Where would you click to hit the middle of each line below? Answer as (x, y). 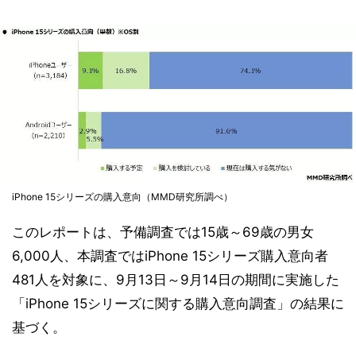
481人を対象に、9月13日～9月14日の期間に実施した (176, 280)
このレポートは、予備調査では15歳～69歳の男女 (163, 232)
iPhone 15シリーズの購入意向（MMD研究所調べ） (122, 197)
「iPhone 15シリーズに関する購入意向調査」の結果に (178, 304)
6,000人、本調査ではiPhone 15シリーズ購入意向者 (170, 256)
